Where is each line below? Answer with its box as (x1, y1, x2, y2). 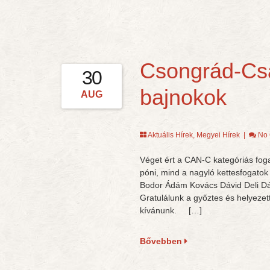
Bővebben (139, 236, 184, 246)
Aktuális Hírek (147, 131, 193, 139)
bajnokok (139, 85, 227, 110)
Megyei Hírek (196, 131, 240, 139)
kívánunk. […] (139, 206, 202, 215)
